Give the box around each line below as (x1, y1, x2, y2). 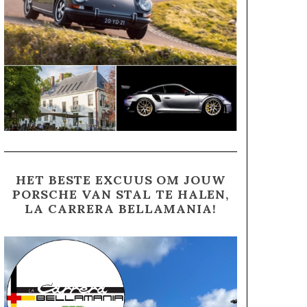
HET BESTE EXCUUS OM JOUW (16, 172, 225, 188)
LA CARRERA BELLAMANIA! (25, 201, 217, 217)
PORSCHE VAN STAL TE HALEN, (12, 186, 230, 203)
